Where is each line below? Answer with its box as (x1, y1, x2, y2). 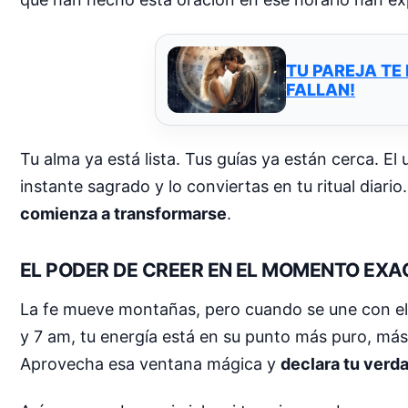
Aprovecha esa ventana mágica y (20, 354, 280, 374)
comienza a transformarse (20, 204, 227, 224)
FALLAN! (286, 79, 355, 99)
